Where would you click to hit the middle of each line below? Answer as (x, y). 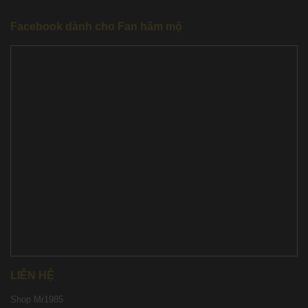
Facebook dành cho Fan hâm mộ (96, 26)
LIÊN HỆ (32, 275)
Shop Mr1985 (37, 299)
